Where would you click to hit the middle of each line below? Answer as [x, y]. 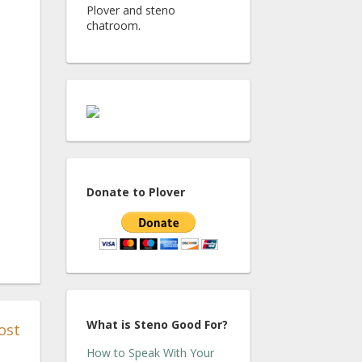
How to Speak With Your [150, 352]
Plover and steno [131, 10]
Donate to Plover [136, 192]
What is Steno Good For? [157, 324]
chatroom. [114, 25]
